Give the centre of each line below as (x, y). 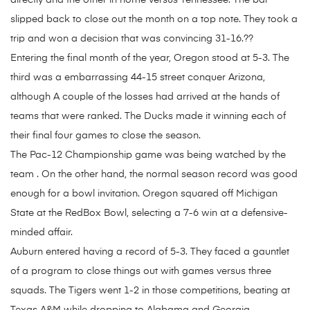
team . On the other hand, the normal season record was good (154, 175)
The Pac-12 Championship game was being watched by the (148, 155)
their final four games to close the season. (106, 136)
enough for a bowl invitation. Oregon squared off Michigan (144, 194)
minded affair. (42, 233)
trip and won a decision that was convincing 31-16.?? (132, 39)
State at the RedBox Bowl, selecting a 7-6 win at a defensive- (149, 213)
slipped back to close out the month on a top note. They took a (154, 20)
